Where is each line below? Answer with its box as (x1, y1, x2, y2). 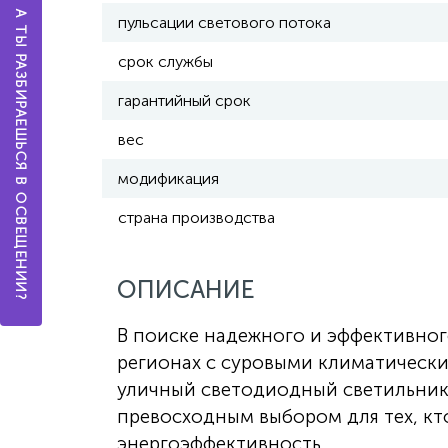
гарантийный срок (118, 91, 251, 110)
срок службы (118, 52, 213, 71)
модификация (118, 169, 219, 188)
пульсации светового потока (118, 13, 331, 32)
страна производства (118, 208, 275, 227)
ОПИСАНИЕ (117, 275, 255, 304)
